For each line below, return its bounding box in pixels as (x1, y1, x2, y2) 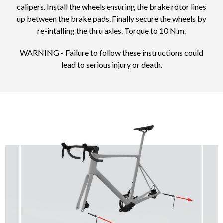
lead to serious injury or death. (61, 60, 162, 70)
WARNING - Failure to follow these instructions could (20, 48, 203, 58)
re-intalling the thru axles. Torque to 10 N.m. (37, 26, 186, 36)
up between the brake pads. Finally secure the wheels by (17, 14, 206, 24)
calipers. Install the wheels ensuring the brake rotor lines (17, 2, 206, 12)
